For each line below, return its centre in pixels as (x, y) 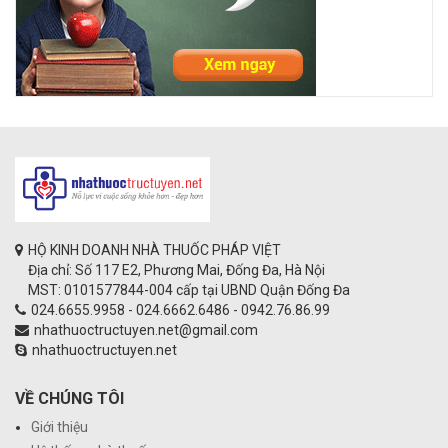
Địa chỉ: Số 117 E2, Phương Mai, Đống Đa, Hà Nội (176, 269)
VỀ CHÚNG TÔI (69, 398)
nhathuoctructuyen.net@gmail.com (146, 329)
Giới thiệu (59, 426)
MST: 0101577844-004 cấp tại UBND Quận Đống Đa (189, 289)
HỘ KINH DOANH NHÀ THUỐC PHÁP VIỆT (154, 249)
